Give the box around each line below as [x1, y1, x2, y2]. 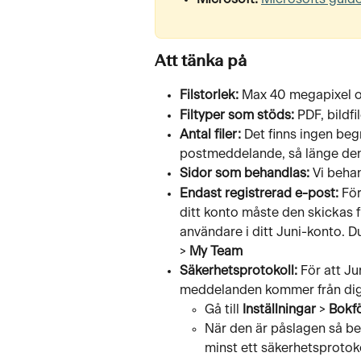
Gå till [205, 302, 243, 316]
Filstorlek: [180, 89, 239, 102]
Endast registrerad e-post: [180, 186, 338, 200]
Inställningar [243, 302, 316, 316]
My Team [189, 244, 243, 258]
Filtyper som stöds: [180, 108, 294, 122]
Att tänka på [155, 54, 247, 71]
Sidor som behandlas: [180, 167, 309, 180]
